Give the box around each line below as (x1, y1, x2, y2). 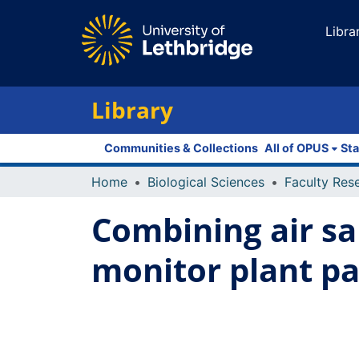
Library (91, 95, 173, 125)
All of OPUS (264, 141, 329, 155)
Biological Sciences (147, 174, 264, 190)
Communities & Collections (104, 141, 258, 155)
